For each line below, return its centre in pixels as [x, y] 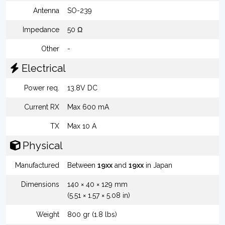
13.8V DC [82, 88]
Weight [48, 214]
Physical [41, 146]
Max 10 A [82, 126]
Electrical [42, 68]
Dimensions [40, 184]
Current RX [42, 107]
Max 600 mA [88, 107]
